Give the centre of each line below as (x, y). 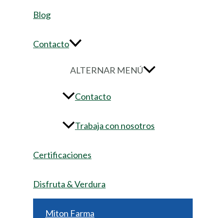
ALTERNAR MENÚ (107, 70)
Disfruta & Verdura (69, 184)
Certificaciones (62, 154)
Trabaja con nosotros (115, 125)
